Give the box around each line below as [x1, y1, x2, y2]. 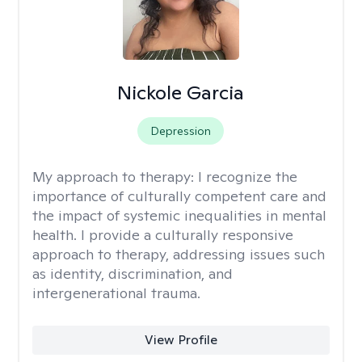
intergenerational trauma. [32, 284, 200, 302]
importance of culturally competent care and [32, 187, 326, 205]
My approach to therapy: [32, 167, 198, 186]
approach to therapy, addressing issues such [32, 245, 325, 263]
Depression [150, 124, 212, 138]
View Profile [144, 331, 217, 348]
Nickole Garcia [117, 80, 245, 105]
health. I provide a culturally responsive [32, 225, 293, 244]
